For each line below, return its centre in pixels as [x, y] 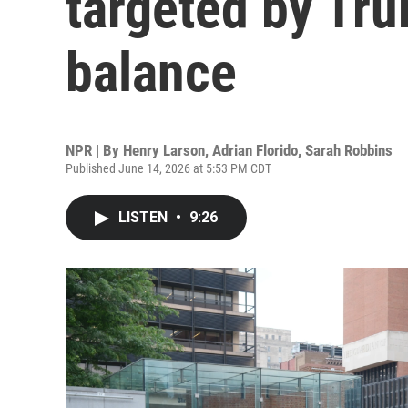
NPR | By [94, 150]
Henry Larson [164, 150]
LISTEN [145, 217]
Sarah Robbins [349, 150]
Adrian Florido [255, 150]
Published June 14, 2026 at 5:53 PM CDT [168, 168]
